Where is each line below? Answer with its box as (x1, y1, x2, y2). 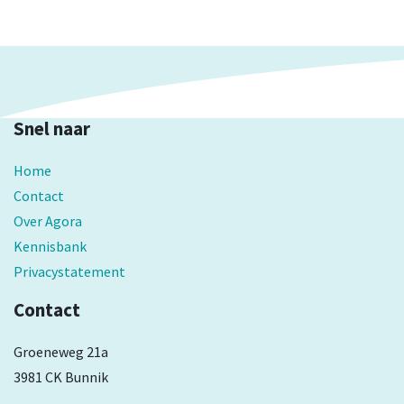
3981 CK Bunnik (14, 368, 108, 387)
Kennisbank (14, 237, 87, 256)
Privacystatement (14, 262, 125, 281)
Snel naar (14, 116, 90, 142)
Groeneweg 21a (14, 343, 108, 362)
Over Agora (14, 212, 82, 231)
